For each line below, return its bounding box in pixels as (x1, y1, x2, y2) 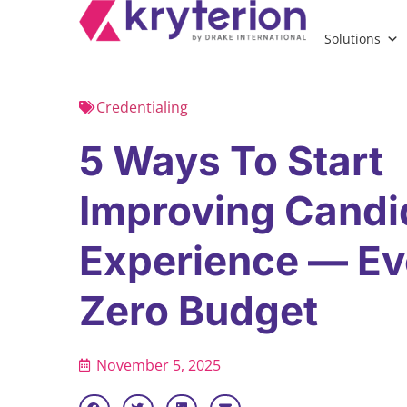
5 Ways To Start (79, 136, 383, 186)
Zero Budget (79, 286, 318, 336)
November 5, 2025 (96, 355, 221, 376)
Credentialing (96, 97, 188, 118)
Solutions (324, 30, 381, 47)
